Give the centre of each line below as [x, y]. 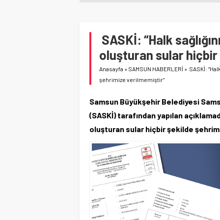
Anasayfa [111, 69]
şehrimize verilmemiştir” [132, 79]
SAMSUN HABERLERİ [156, 69]
